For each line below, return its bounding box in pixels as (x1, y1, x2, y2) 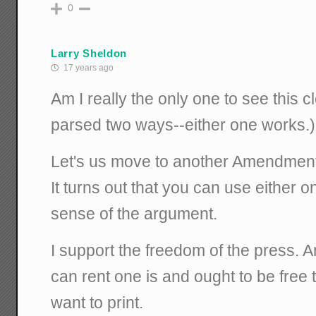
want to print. (51, 293, 144, 312)
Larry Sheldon (51, 47, 128, 59)
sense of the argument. (51, 205, 218, 224)
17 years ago (61, 63, 114, 73)
